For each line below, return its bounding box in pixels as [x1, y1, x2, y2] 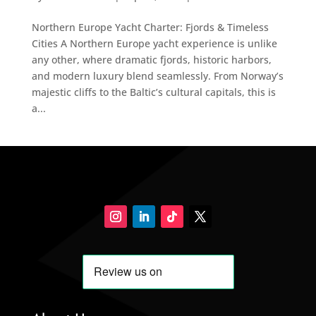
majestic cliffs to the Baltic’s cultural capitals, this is [31, 85, 276, 99]
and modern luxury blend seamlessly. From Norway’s [31, 68, 284, 83]
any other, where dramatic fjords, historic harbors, [31, 52, 272, 66]
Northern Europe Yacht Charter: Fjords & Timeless [31, 20, 269, 34]
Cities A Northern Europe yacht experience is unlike [31, 36, 277, 50]
